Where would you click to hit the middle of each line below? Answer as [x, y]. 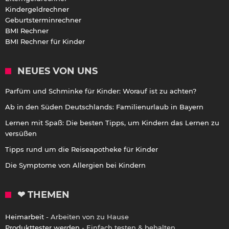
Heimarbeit [25, 217]
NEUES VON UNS [58, 71]
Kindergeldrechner [37, 9]
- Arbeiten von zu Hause [86, 217]
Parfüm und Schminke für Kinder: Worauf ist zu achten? [101, 91]
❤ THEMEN [43, 195]
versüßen [21, 134]
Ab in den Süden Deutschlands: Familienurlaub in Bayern [104, 107]
